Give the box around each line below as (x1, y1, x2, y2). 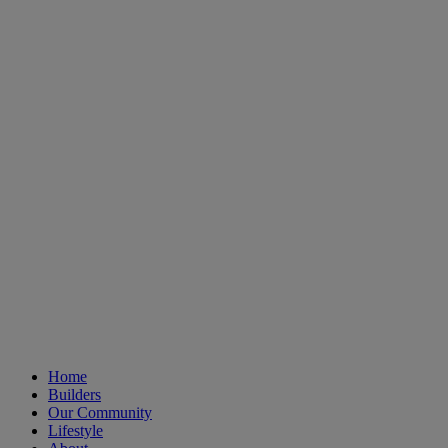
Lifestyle (48, 422, 103, 440)
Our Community (48, 404, 152, 422)
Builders (48, 386, 101, 404)
